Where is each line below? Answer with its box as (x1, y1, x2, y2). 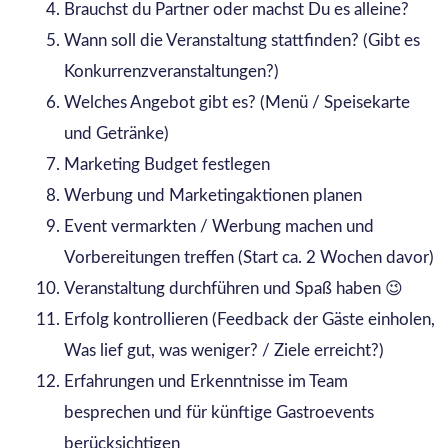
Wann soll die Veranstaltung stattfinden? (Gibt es (63, 32, 420, 50)
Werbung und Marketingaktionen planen (63, 187, 366, 205)
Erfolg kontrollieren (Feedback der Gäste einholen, (63, 311, 435, 329)
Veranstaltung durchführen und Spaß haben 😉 (63, 280, 403, 298)
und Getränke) (63, 125, 173, 143)
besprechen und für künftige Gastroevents (63, 404, 374, 422)
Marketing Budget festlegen (63, 156, 270, 174)
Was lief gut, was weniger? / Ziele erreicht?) (63, 342, 388, 360)
